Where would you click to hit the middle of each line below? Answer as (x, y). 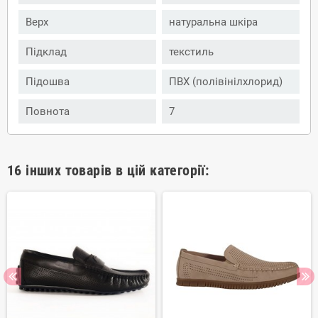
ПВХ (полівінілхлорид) (226, 82)
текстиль (191, 52)
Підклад (46, 52)
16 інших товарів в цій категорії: (108, 171)
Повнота (48, 112)
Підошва (48, 82)
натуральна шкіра (213, 22)
